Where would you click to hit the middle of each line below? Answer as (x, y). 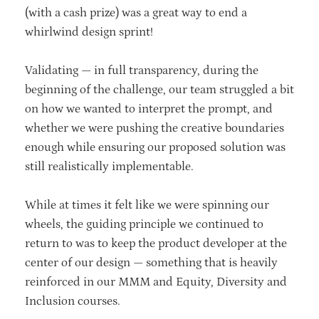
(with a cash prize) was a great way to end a (136, 13)
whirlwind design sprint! (90, 32)
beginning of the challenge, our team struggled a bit (159, 90)
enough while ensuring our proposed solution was (155, 148)
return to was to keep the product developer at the (156, 244)
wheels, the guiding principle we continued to (144, 225)
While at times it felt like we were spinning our (147, 205)
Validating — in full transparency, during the (142, 71)
